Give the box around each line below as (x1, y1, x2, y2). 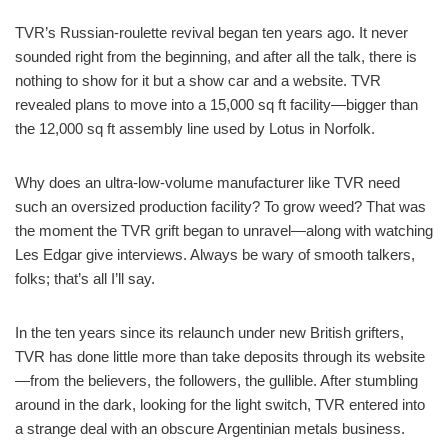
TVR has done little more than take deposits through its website (15, 347, 425, 365)
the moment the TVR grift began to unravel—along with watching (15, 221, 433, 239)
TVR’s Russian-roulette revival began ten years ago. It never (15, 23, 408, 41)
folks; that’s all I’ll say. (15, 269, 155, 287)
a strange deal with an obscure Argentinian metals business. (15, 419, 405, 437)
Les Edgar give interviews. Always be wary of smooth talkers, (15, 245, 415, 263)
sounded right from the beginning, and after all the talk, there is (15, 47, 417, 65)
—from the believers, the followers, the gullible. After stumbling (15, 371, 418, 389)
